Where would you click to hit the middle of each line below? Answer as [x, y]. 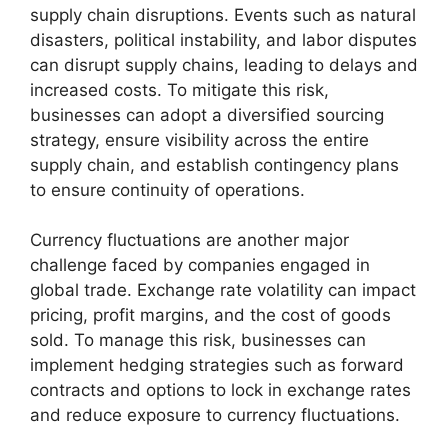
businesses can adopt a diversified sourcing [207, 114]
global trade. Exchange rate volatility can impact [223, 290]
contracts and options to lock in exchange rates [220, 390]
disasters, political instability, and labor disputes [223, 39]
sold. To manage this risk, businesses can [198, 340]
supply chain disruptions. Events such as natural [223, 14]
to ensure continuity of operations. [167, 189]
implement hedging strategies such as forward [217, 365]
